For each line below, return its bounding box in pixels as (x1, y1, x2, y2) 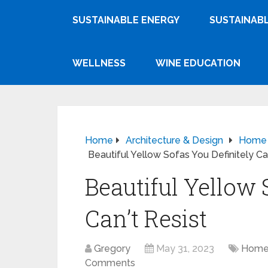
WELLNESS (72, 57, 126, 69)
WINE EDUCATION (156, 57, 240, 69)
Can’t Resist (85, 203, 207, 233)
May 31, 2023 (156, 243, 214, 254)
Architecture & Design (126, 135, 223, 146)
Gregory (94, 243, 130, 254)
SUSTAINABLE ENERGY (72, 14, 179, 26)
